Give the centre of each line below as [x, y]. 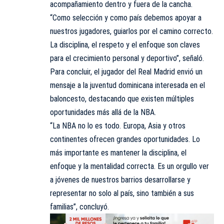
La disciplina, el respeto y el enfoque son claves [125, 45]
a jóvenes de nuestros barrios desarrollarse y [120, 180]
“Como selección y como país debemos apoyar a [126, 18]
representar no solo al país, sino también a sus [122, 193]
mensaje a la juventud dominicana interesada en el [127, 85]
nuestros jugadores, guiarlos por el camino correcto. [131, 31]
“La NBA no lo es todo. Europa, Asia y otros [118, 126]
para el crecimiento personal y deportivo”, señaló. [127, 58]
